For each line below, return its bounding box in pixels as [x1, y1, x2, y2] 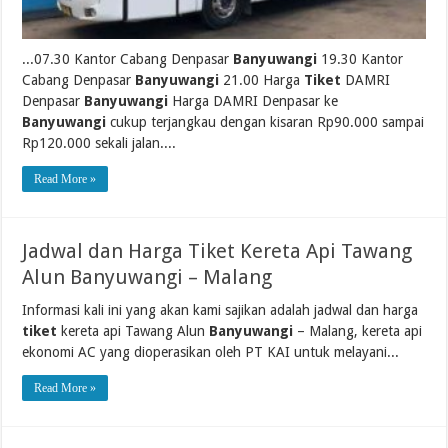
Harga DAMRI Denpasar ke [168, 92, 339, 109]
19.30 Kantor [317, 50, 404, 67]
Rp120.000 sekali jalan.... [22, 134, 177, 151]
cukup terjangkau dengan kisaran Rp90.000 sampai [106, 113, 425, 130]
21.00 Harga [219, 71, 305, 88]
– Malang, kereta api [293, 322, 423, 339]
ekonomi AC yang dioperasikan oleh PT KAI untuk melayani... [22, 343, 400, 360]
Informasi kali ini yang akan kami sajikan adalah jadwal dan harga [22, 301, 419, 318]
